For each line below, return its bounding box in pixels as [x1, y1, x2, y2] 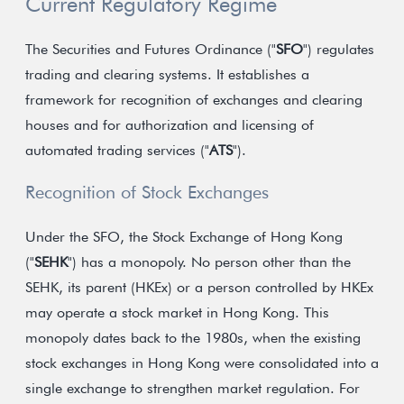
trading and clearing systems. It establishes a [25, 66, 309, 83]
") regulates [303, 41, 374, 58]
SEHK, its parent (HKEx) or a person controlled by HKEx [25, 279, 373, 296]
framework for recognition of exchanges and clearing [25, 91, 363, 108]
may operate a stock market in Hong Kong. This [25, 304, 329, 321]
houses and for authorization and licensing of [25, 116, 314, 133]
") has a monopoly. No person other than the [68, 253, 351, 271]
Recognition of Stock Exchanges [25, 181, 269, 203]
